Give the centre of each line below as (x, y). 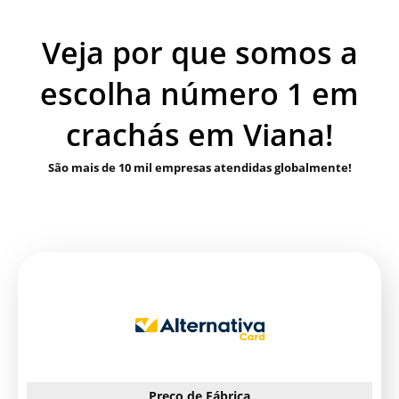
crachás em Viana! (199, 134)
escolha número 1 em (199, 93)
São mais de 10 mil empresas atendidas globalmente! (199, 167)
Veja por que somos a (199, 52)
